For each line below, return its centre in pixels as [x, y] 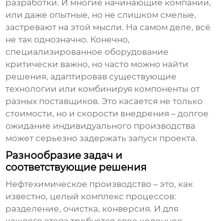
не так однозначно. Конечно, [68, 40]
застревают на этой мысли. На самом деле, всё [108, 27]
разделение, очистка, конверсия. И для [92, 209]
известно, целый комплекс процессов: [91, 197]
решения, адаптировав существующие [91, 77]
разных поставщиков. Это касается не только [104, 101]
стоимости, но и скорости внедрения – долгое [107, 114]
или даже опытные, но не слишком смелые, [101, 15]
